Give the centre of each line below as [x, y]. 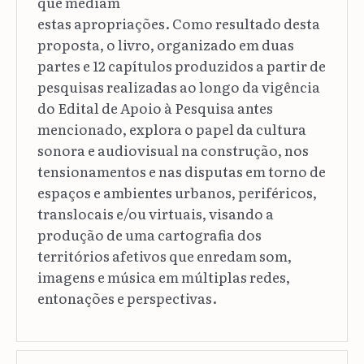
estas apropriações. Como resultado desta [178, 23]
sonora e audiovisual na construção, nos [173, 149]
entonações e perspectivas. [127, 297]
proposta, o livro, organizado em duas [165, 44]
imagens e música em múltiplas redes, [163, 276]
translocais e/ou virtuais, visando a [155, 213]
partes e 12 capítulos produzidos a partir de [181, 65]
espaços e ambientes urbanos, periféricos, [177, 192]
